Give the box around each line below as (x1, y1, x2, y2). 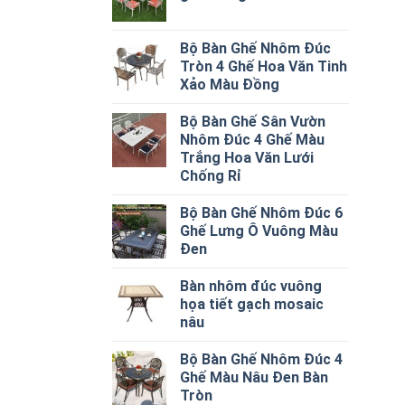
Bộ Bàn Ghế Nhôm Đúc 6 (180, 203, 344, 221)
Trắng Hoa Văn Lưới (180, 148, 315, 166)
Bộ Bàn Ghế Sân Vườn (180, 112, 326, 130)
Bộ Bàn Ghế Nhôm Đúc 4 (180, 350, 344, 368)
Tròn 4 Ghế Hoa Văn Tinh (180, 57, 348, 75)
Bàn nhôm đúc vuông (180, 277, 323, 295)
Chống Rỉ (180, 166, 242, 184)
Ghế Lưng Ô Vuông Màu (180, 221, 339, 240)
